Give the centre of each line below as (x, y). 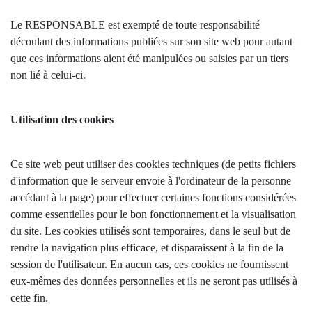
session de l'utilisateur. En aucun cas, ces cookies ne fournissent (149, 264)
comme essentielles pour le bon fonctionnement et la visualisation (153, 214)
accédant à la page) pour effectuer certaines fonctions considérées (153, 197)
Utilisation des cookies (62, 119)
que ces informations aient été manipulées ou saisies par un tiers (149, 58)
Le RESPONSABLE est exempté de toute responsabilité (135, 25)
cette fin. (29, 298)
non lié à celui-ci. (48, 75)
